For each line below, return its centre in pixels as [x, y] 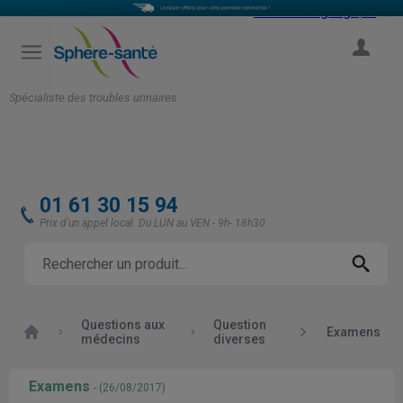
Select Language [306, 11]
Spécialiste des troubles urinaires [93, 97]
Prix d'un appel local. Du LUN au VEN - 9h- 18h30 [152, 223]
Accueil [45, 331]
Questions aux [123, 325]
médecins [111, 339]
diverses [240, 339]
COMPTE [360, 67]
